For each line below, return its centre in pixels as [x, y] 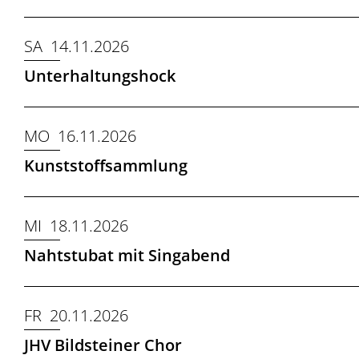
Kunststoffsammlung [106, 165]
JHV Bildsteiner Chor [103, 345]
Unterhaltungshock [100, 76]
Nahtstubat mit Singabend [127, 255]
